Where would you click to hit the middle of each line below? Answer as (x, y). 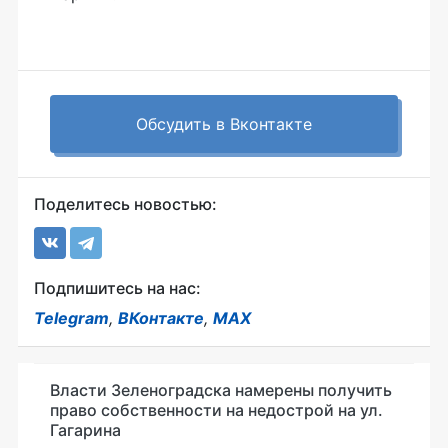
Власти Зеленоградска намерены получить (221, 390)
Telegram (71, 318)
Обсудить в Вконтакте (224, 124)
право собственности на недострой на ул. (216, 410)
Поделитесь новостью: (125, 204)
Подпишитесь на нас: (117, 288)
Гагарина (85, 430)
